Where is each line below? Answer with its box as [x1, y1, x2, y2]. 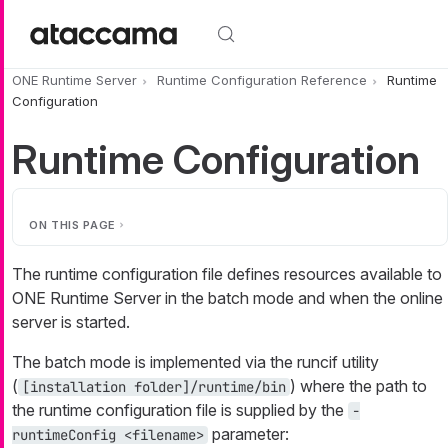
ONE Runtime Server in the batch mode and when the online [12, 287, 443, 308]
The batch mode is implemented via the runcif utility [12, 351, 379, 372]
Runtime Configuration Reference [157, 72, 367, 89]
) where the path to [290, 375, 427, 396]
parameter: [208, 423, 289, 444]
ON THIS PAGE [29, 217, 116, 232]
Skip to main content [4, 2, 152, 22]
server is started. [12, 311, 130, 332]
